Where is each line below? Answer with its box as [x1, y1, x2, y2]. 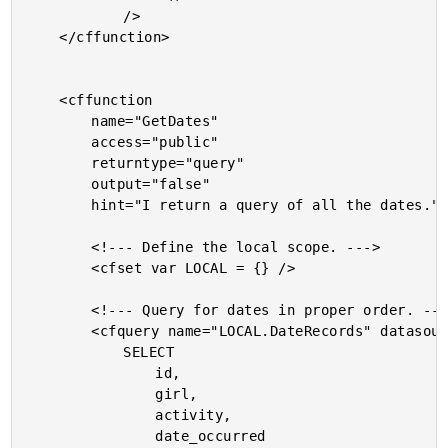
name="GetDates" [27, 113, 92, 129]
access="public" [27, 134, 92, 150]
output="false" [27, 176, 92, 192]
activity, [27, 407, 156, 423]
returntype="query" [27, 155, 92, 171]
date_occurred [27, 428, 156, 444]
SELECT [27, 344, 124, 360]
